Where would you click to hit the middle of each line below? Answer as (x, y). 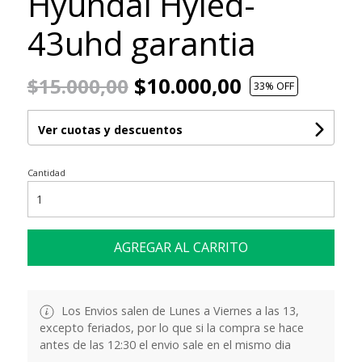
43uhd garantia (141, 43)
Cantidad (46, 172)
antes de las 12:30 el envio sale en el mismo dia (165, 344)
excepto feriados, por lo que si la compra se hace (171, 327)
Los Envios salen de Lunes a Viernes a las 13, (178, 310)
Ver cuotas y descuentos (110, 129)
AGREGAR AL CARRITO (181, 247)
